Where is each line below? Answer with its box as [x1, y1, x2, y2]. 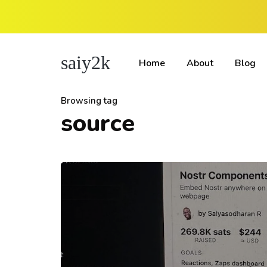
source [61, 107, 135, 139]
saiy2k [61, 51, 110, 73]
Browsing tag [61, 95, 117, 107]
